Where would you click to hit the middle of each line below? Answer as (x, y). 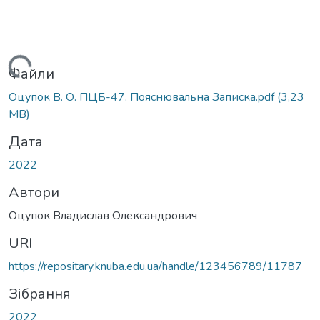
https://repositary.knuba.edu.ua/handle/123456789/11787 (155, 266)
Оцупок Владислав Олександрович (103, 215)
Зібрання (40, 294)
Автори (34, 192)
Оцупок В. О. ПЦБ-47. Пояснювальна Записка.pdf (143, 97)
